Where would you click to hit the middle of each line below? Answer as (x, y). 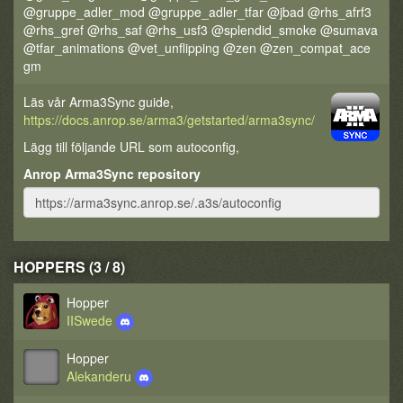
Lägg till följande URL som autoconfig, (131, 147)
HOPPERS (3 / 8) (69, 267)
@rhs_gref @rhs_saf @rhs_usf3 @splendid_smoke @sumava (201, 30)
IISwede (91, 320)
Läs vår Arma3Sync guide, (99, 102)
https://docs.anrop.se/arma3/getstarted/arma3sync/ (169, 120)
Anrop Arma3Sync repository (112, 174)
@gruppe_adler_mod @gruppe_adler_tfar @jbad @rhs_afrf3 (197, 12)
